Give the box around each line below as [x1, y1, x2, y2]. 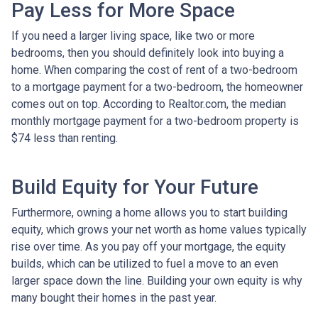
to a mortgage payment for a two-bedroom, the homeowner [11, 79, 303, 94]
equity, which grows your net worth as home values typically [11, 222, 307, 236]
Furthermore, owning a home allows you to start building [11, 205, 287, 219]
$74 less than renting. [11, 131, 118, 145]
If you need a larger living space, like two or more [11, 28, 255, 43]
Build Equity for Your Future [11, 175, 258, 199]
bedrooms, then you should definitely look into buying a [11, 45, 284, 60]
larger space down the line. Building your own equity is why [11, 273, 302, 287]
